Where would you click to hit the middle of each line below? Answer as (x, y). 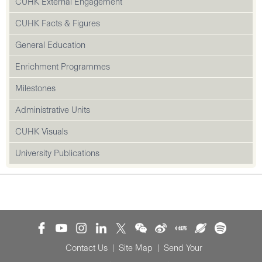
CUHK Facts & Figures (58, 23)
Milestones (35, 88)
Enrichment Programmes (63, 67)
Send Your (183, 248)
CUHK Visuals (42, 132)
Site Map (136, 248)
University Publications (57, 153)
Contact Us (87, 248)
